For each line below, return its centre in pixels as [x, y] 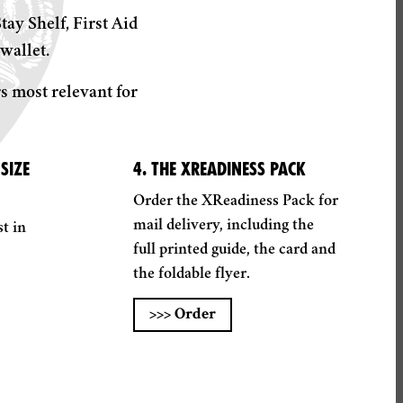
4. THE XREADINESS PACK [219, 169]
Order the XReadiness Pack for [236, 201]
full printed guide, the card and [234, 250]
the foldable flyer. [192, 274]
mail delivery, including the [224, 226]
